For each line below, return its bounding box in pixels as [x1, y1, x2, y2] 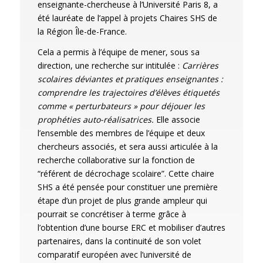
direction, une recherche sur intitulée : [37, 60, 182, 71]
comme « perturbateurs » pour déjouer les [37, 100, 205, 112]
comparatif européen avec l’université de [37, 249, 191, 260]
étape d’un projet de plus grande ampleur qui [37, 195, 207, 206]
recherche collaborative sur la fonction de [37, 154, 195, 166]
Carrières [181, 60, 218, 71]
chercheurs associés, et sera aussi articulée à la [37, 141, 218, 152]
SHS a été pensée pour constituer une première [37, 181, 218, 193]
